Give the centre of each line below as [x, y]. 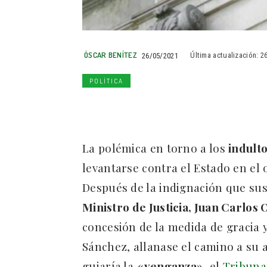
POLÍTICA [106, 81]
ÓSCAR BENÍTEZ [111, 55]
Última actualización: [224, 55]
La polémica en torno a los [156, 148]
